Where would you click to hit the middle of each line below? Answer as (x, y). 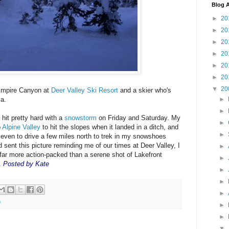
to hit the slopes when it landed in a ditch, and (109, 127)
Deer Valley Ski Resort (85, 90)
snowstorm (81, 118)
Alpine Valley (21, 127)
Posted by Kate (26, 164)
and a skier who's (145, 90)
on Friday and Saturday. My (139, 118)
